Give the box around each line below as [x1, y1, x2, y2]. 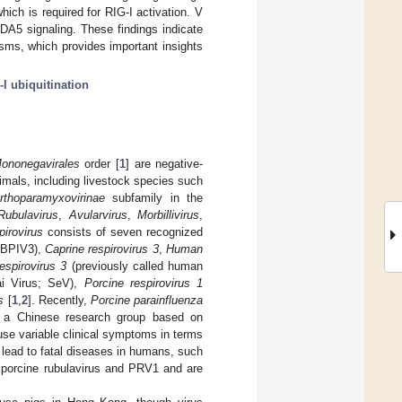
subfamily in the [104, 190, 203, 205]
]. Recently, [27, 293, 91, 307]
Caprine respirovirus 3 [44, 241, 159, 256]
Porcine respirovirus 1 [83, 275, 204, 290]
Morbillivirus [137, 207, 200, 222]
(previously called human [66, 258, 204, 273]
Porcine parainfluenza [90, 293, 204, 307]
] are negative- [126, 156, 204, 170]
